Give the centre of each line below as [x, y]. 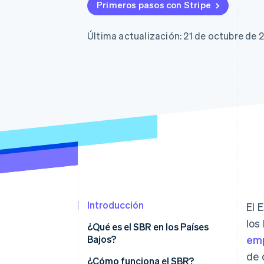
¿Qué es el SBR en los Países [148, 227]
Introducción [115, 205]
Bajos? [102, 239]
